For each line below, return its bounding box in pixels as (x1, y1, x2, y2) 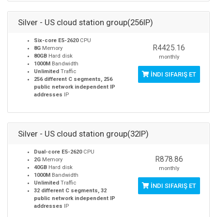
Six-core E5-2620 (34, 37, 78, 44)
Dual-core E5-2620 (34, 149, 82, 155)
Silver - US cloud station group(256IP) (18, 17, 153, 27)
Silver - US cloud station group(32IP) (18, 129, 149, 139)
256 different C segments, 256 (34, 76, 112, 82)
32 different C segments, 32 (34, 187, 107, 194)
